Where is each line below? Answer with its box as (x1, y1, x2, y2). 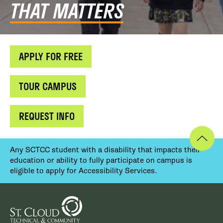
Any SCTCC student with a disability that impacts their (10, 145, 201, 155)
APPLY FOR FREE (19, 49, 83, 64)
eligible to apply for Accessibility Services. (10, 166, 157, 176)
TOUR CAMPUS (19, 79, 77, 94)
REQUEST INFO (19, 109, 75, 124)
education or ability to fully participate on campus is (10, 156, 192, 165)
